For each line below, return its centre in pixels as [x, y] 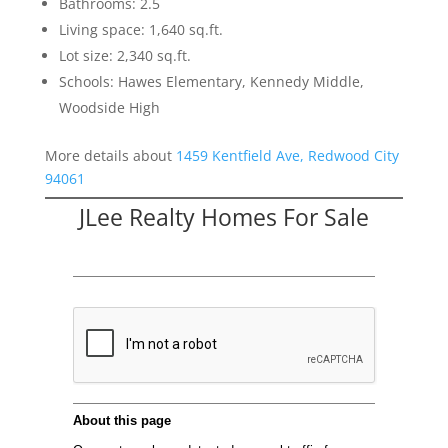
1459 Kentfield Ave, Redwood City [287, 156]
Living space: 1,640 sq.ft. [140, 30]
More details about [110, 156]
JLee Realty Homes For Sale [223, 217]
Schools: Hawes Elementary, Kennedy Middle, [211, 82]
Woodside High [109, 108]
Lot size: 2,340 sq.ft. [124, 56]
